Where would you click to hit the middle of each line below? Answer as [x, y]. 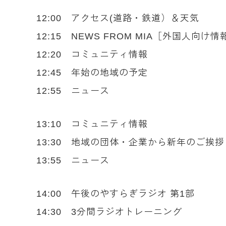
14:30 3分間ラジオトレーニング [109, 212]
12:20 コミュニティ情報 [92, 54]
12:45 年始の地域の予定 [92, 73]
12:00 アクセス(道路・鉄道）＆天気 [118, 18]
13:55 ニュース [73, 160]
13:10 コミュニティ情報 [92, 124]
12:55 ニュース [73, 91]
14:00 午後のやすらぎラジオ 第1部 [116, 194]
